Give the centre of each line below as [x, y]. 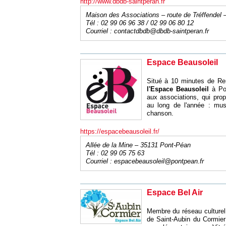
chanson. [160, 113]
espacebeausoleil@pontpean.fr [159, 161]
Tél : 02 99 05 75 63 [115, 153]
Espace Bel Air [175, 192]
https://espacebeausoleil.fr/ [120, 131]
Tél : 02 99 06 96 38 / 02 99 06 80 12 [139, 23]
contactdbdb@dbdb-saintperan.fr [161, 31]
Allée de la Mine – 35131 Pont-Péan [138, 145]
